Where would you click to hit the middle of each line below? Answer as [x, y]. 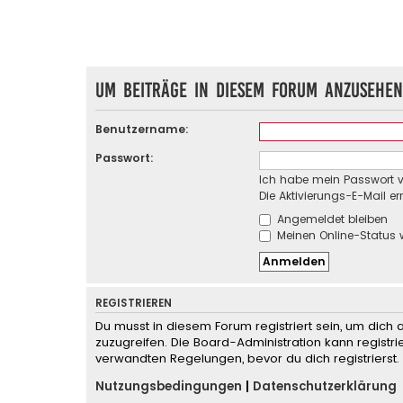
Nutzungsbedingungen [169, 386]
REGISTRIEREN [134, 303]
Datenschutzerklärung [325, 386]
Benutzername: [142, 129]
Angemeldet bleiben [330, 219]
